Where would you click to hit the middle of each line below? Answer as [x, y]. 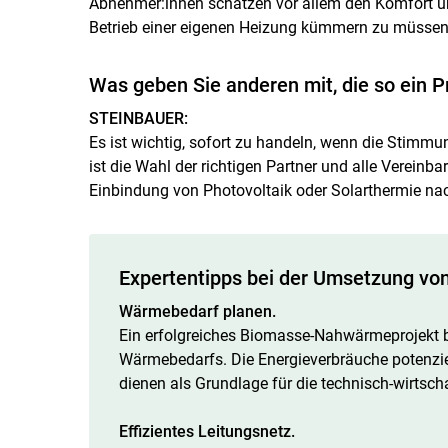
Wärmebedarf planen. [197, 311]
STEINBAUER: [138, 118]
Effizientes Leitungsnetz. [206, 431]
